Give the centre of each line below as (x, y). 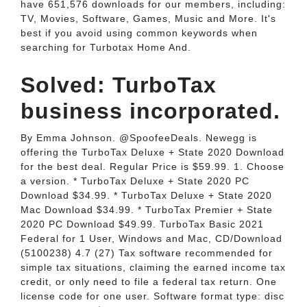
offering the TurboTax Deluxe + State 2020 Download (152, 152)
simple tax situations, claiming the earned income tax (153, 267)
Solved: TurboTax (119, 85)
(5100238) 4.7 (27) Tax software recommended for (147, 253)
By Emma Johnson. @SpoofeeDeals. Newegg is (139, 138)
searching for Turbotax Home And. (106, 47)
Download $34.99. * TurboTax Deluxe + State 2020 (146, 195)
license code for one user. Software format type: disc (152, 296)
